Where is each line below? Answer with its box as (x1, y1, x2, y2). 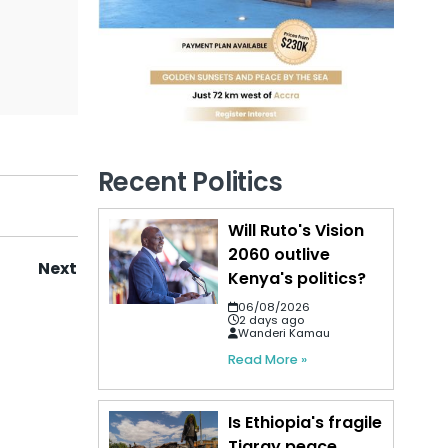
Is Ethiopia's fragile (228, 410, 383, 434)
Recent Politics (97, 163, 284, 200)
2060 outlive (228, 242, 331, 266)
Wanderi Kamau (238, 324, 331, 341)
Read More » (228, 350, 308, 368)
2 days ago (239, 311, 305, 328)
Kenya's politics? (228, 266, 367, 290)
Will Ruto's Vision (228, 218, 365, 242)
